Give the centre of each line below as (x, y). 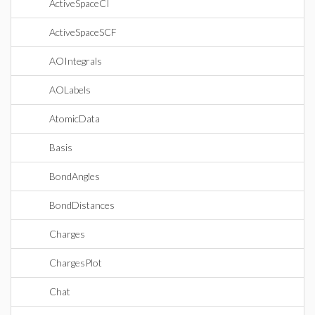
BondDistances (82, 205)
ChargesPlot (76, 263)
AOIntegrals (76, 61)
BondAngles (75, 176)
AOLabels (70, 90)
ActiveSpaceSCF (83, 32)
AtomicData (75, 118)
